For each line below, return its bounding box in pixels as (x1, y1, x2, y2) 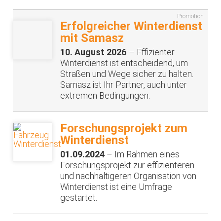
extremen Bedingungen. (60, 90, 150, 101)
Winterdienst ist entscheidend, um (60, 57, 188, 68)
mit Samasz (60, 31, 124, 45)
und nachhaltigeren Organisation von (60, 170, 197, 181)
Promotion (177, 12, 204, 20)
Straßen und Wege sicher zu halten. (60, 68, 194, 79)
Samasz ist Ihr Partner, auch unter (60, 79, 187, 90)
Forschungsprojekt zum (60, 121, 188, 135)
